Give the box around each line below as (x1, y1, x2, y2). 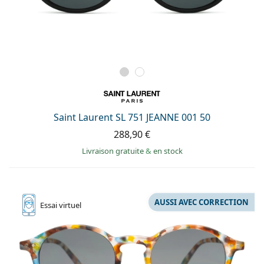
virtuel (59, 199, 81, 210)
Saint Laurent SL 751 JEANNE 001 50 (54, 110, 210, 124)
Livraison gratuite (81, 145, 146, 156)
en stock (153, 145, 183, 156)
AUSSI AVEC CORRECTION (154, 196, 249, 207)
